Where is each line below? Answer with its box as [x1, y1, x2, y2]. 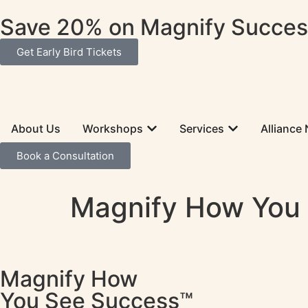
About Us [11, 122, 60, 135]
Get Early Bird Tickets [16, 45, 122, 58]
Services [179, 122, 224, 135]
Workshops [82, 122, 143, 135]
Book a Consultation [16, 149, 114, 162]
